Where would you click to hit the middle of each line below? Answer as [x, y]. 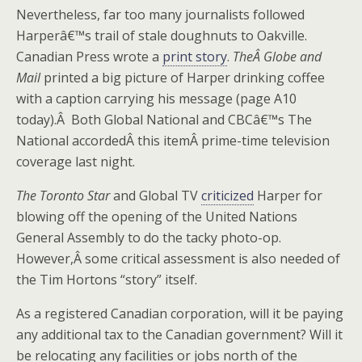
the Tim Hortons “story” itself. [107, 280]
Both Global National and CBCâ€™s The [192, 120]
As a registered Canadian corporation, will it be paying [180, 314]
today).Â [44, 120]
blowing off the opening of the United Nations [157, 217]
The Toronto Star [63, 196]
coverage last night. [76, 162]
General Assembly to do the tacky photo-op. [149, 238]
